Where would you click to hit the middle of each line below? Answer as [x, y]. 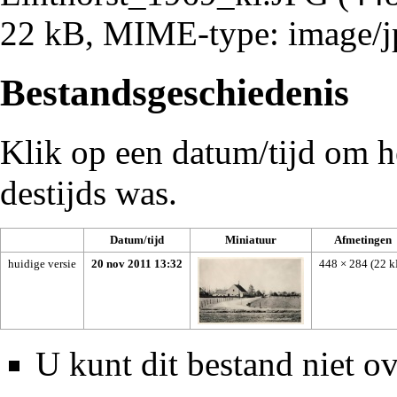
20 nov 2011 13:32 [137, 263]
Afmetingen [363, 239]
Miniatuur [251, 239]
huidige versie [42, 263]
